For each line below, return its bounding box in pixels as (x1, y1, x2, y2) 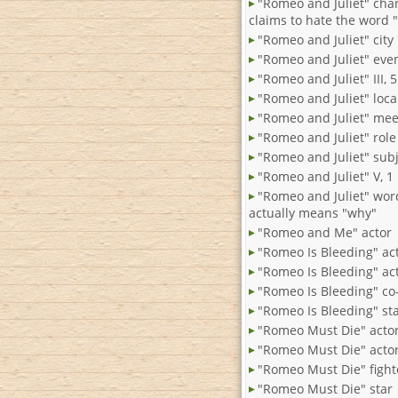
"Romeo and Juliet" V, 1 (258, 168, 394, 186)
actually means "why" (249, 204, 377, 222)
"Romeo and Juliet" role (258, 129, 396, 147)
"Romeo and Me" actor (258, 224, 392, 242)
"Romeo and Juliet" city (258, 31, 394, 49)
